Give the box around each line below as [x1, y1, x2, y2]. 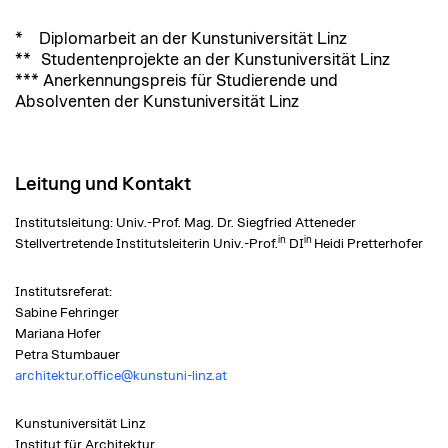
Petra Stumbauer [15, 347, 120, 362]
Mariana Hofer [15, 326, 101, 341]
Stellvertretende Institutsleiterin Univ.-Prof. [15, 236, 278, 251]
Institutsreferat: [15, 284, 115, 299]
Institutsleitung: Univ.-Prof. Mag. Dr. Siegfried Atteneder [15, 215, 359, 230]
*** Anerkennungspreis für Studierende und [15, 73, 338, 90]
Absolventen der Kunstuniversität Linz [15, 94, 299, 111]
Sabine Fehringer [15, 305, 122, 320]
